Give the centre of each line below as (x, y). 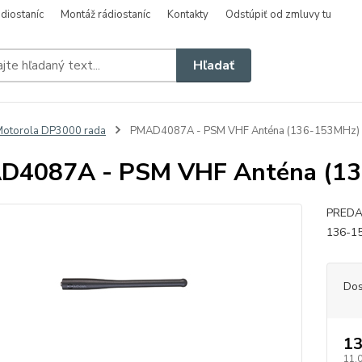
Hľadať (214, 65)
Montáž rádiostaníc (105, 15)
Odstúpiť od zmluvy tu (278, 15)
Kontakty (188, 15)
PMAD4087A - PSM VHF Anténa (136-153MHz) (243, 131)
